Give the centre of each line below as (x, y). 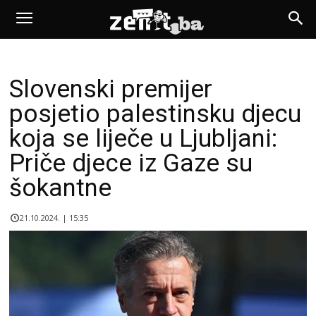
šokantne (60, 188)
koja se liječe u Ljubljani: (143, 139)
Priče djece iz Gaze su (131, 163)
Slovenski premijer (111, 89)
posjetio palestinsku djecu (155, 114)
